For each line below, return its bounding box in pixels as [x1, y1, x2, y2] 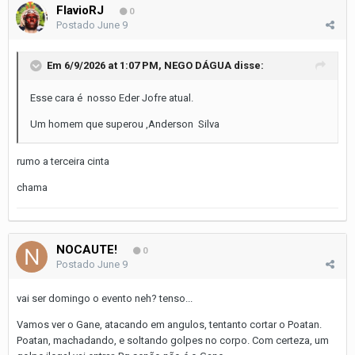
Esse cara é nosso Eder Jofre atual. [30, 91, 193, 104]
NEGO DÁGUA [164, 59, 231, 71]
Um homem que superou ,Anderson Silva [30, 117, 222, 130]
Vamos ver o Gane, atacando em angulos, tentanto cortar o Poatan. [17, 318, 322, 330]
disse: [231, 59, 264, 71]
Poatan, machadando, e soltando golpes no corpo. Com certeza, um [17, 334, 329, 346]
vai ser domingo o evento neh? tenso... [17, 292, 193, 304]
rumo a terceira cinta [17, 155, 112, 167]
